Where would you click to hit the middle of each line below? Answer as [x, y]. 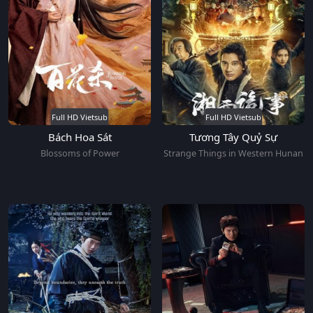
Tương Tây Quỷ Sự [233, 137]
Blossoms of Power [80, 153]
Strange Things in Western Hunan [233, 153]
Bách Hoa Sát [80, 137]
